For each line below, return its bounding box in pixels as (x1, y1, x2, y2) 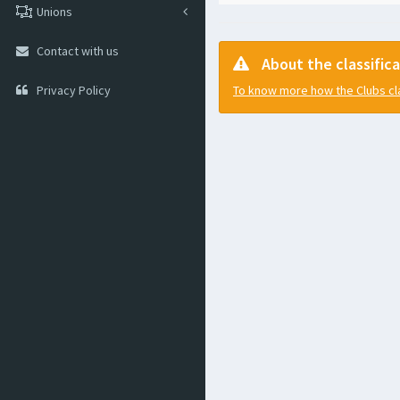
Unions (37, 4, 72, 20)
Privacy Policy (37, 82, 111, 98)
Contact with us (37, 43, 119, 59)
